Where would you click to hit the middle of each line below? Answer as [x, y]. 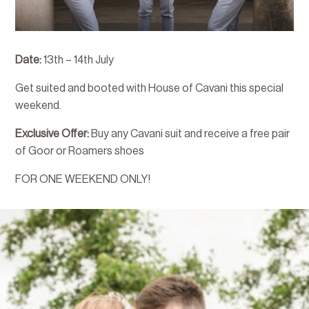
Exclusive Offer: [52, 133]
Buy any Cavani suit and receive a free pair [190, 133]
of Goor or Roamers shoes [80, 151]
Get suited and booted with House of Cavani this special [150, 88]
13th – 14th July [78, 60]
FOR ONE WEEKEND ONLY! [83, 179]
